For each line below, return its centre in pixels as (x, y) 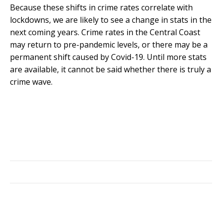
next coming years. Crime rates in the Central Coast (105, 32)
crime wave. (31, 82)
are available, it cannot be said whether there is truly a (111, 69)
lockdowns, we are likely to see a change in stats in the (111, 20)
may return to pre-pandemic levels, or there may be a (109, 44)
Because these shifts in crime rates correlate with (101, 7)
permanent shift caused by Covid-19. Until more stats (108, 57)
